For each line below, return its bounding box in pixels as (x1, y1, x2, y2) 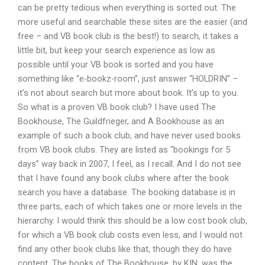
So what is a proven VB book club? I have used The (18, 102, 216, 113)
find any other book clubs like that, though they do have (18, 244, 232, 255)
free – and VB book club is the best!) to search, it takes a (18, 31, 238, 42)
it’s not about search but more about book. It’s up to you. (18, 88, 238, 99)
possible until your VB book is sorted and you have (18, 59, 214, 70)
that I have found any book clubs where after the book (18, 173, 229, 184)
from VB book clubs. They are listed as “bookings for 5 (18, 144, 230, 156)
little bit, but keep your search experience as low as (18, 45, 215, 56)
